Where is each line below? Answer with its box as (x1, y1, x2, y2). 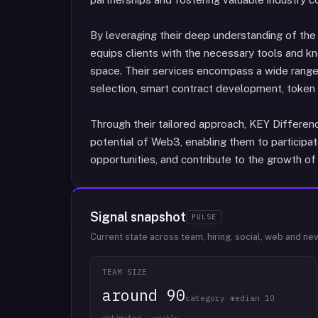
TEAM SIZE (102, 267, 148, 277)
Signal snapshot (90, 209, 186, 224)
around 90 (102, 285, 185, 305)
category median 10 (185, 293, 275, 303)
